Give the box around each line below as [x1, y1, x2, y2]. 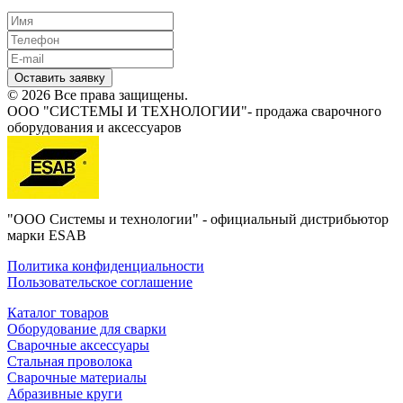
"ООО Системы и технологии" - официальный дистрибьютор [7, 211, 389, 228]
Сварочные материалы [7, 370, 147, 386]
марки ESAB [7, 228, 86, 244]
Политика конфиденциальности [7, 258, 204, 274]
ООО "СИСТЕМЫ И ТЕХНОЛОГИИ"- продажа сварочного [7, 103, 381, 120]
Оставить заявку [14, 71, 105, 85]
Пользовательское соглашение [7, 274, 193, 291]
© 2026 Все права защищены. [7, 87, 188, 103]
